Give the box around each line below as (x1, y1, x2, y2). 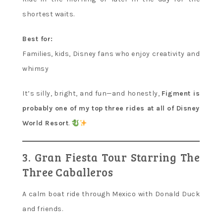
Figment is (162, 89, 200, 98)
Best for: (22, 35, 53, 44)
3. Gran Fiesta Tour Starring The (22, 150, 200, 165)
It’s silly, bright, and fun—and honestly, (22, 89, 162, 98)
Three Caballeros (22, 165, 113, 180)
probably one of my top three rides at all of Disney (22, 104, 200, 113)
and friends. (22, 205, 63, 214)
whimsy (22, 64, 49, 73)
